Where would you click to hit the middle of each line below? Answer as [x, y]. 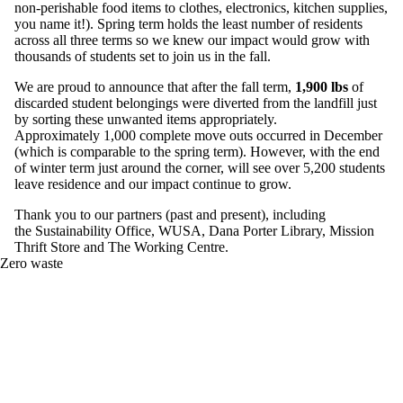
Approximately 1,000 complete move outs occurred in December [198, 135]
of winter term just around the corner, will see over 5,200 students [200, 167]
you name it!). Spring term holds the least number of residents [188, 23]
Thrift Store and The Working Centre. [121, 246]
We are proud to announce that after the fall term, [153, 86]
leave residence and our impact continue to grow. [153, 184]
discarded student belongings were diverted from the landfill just [196, 103]
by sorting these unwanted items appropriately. [146, 119]
